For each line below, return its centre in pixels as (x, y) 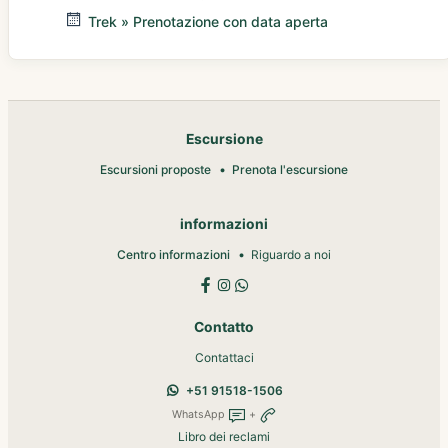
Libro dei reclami (224, 437)
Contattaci (224, 358)
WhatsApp (199, 415)
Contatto (224, 327)
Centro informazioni (173, 255)
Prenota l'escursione (290, 170)
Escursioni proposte (155, 170)
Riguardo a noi (291, 255)
